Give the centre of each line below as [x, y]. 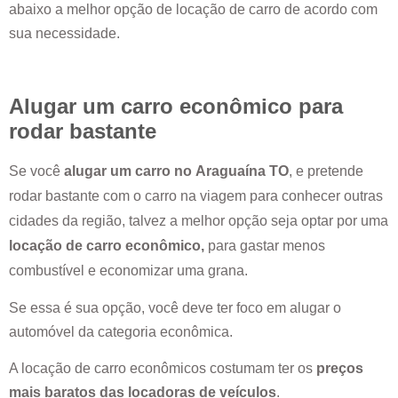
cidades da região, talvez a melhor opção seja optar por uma [199, 220]
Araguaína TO [242, 171]
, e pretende [326, 171]
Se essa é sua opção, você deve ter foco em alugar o [175, 308]
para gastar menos [265, 245]
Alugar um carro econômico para [176, 106]
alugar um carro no [130, 171]
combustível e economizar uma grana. [130, 270]
